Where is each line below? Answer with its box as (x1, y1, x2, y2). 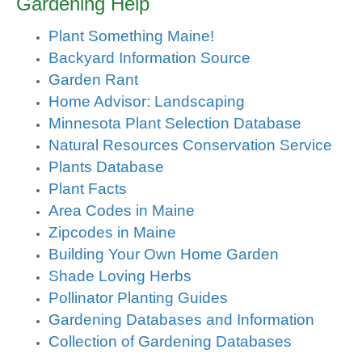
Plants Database (48, 158, 164, 176)
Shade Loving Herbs (48, 267, 192, 285)
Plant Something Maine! (48, 27, 214, 45)
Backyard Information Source (48, 49, 250, 67)
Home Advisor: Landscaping (48, 93, 245, 111)
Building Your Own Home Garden (48, 246, 279, 263)
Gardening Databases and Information (48, 311, 314, 329)
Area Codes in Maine (48, 202, 195, 220)
